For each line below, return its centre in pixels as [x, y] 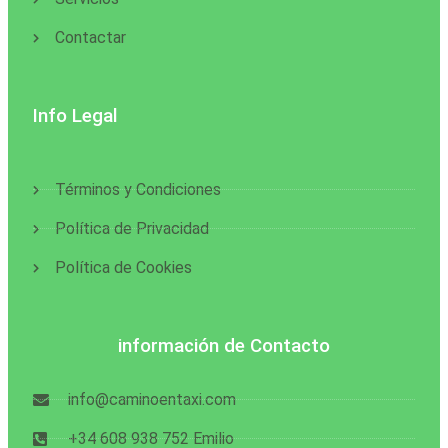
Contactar [90, 38]
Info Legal [75, 116]
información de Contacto [224, 346]
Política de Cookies [123, 268]
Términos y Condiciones [137, 190]
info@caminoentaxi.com [152, 400]
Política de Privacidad [131, 229]
